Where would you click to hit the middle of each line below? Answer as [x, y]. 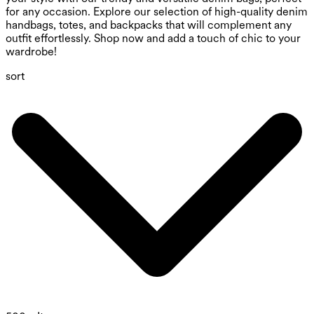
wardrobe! [31, 52]
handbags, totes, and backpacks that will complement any [149, 25]
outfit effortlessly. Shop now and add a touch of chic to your [153, 39]
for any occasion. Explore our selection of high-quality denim [157, 12]
